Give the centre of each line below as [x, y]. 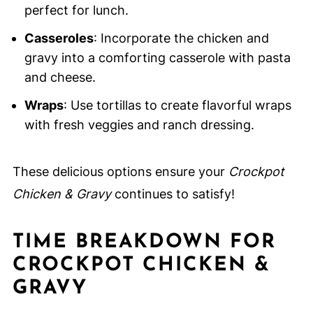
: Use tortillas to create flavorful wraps [177, 105]
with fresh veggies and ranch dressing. [139, 124]
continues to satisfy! [173, 194]
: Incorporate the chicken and [181, 38]
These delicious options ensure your [120, 171]
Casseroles [59, 38]
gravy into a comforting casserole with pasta [157, 57]
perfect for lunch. [76, 10]
